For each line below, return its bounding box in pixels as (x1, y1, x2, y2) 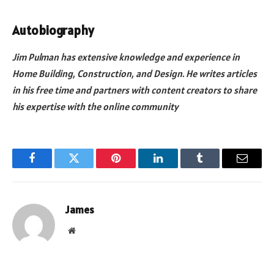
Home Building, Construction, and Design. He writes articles (12, 67, 257, 80)
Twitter (73, 161, 105, 173)
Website (75, 225, 102, 234)
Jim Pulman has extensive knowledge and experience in (12, 50, 240, 63)
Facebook (31, 161, 74, 173)
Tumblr (199, 161, 232, 173)
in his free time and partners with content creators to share (12, 83, 257, 96)
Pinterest (115, 161, 154, 173)
